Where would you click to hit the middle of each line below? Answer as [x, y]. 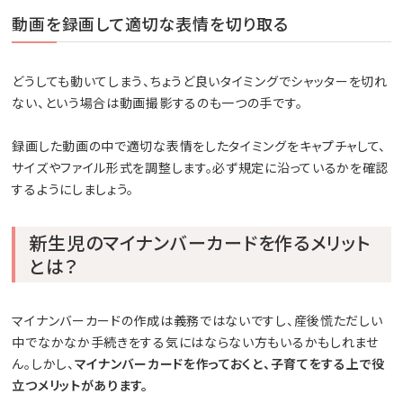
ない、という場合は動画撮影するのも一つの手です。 [157, 102]
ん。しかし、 [43, 363]
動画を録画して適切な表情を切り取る [150, 23]
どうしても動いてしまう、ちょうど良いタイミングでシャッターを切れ [200, 81]
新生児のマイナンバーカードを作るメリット [200, 242]
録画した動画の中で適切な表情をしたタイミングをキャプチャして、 [199, 145]
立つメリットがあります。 [80, 385]
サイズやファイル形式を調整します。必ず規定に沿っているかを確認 [201, 167]
